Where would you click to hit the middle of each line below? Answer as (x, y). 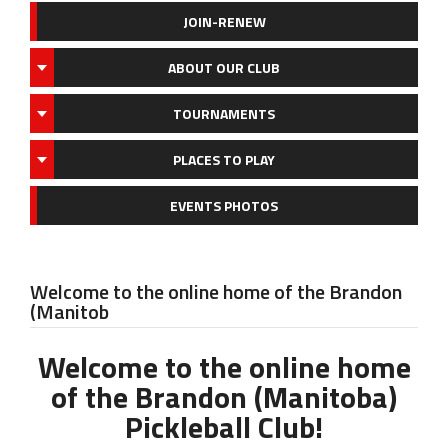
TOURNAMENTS (224, 113)
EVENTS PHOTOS (224, 205)
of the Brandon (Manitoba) (224, 397)
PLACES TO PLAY (224, 159)
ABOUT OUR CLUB (224, 67)
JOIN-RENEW (224, 21)
